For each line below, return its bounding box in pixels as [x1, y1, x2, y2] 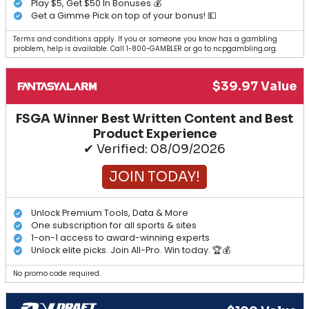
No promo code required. [12, 269, 101, 279]
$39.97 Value [212, 79, 297, 94]
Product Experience [92, 126, 217, 142]
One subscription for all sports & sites [31, 219, 197, 231]
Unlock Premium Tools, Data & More [31, 206, 188, 219]
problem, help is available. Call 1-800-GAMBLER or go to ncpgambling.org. [12, 44, 277, 54]
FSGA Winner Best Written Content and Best [16, 111, 293, 127]
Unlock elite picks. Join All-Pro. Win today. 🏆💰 [31, 243, 230, 256]
